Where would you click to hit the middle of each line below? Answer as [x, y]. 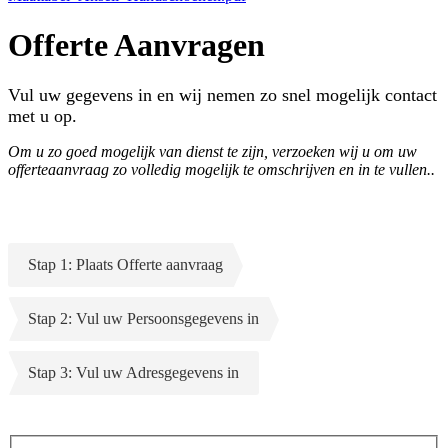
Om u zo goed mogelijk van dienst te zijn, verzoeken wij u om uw [212, 151]
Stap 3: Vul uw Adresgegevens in [133, 372]
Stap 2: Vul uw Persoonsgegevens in [143, 318]
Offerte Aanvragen [136, 44]
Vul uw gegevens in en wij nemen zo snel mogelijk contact [222, 94]
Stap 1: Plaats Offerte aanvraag [125, 264]
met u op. [42, 115]
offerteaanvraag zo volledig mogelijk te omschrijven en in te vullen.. [221, 169]
